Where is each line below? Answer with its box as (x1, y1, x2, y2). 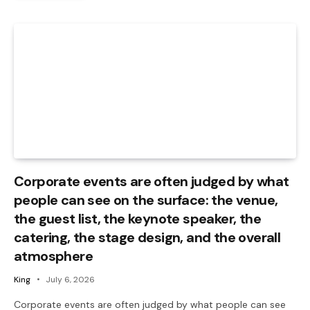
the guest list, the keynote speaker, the (14, 209, 261, 228)
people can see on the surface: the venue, (14, 190, 278, 209)
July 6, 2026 (46, 273, 95, 285)
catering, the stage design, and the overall (14, 228, 281, 246)
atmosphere (14, 246, 93, 265)
